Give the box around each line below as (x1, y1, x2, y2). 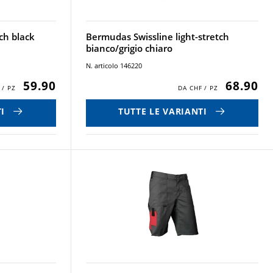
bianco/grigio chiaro (85, 42, 172, 54)
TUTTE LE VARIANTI (118, 105, 207, 117)
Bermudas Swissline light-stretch (85, 30, 229, 43)
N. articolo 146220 (85, 61, 142, 70)
